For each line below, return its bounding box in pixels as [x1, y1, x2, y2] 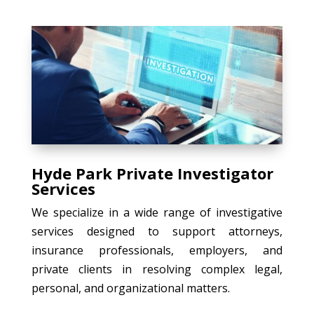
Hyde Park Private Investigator [31, 162, 273, 184]
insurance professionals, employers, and [31, 242, 283, 258]
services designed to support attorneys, [31, 223, 283, 239]
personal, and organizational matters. [31, 280, 230, 296]
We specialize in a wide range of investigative [31, 204, 283, 220]
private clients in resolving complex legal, [31, 261, 283, 277]
